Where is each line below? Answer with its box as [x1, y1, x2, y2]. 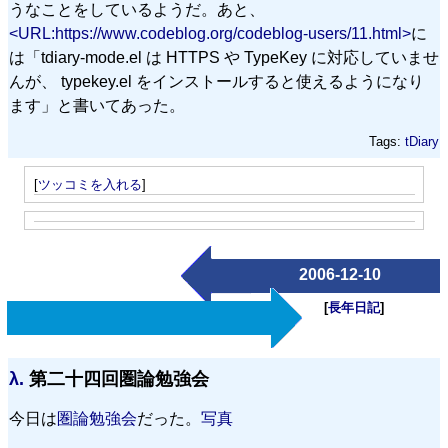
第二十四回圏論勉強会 [24, 369, 209, 390]
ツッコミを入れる [37, 176, 142, 192]
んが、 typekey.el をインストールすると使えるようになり [9, 73, 424, 91]
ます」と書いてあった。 [9, 97, 185, 115]
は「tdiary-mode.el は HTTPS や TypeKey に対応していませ [9, 49, 439, 67]
